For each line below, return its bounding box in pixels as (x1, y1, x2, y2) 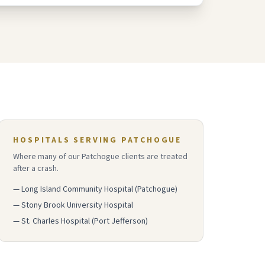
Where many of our (13, 151, 82, 163)
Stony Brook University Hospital (21, 199, 134, 211)
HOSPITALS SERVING (13, 134, 121, 146)
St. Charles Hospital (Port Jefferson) (21, 215, 148, 227)
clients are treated (119, 151, 188, 163)
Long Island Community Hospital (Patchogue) (21, 183, 178, 195)
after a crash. (13, 163, 59, 174)
